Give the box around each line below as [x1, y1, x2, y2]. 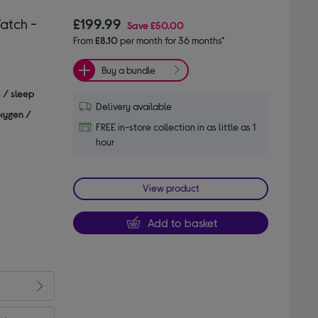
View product [142, 181, 199, 194]
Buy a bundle [102, 64, 156, 77]
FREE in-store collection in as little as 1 [96, 120, 256, 133]
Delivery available [96, 99, 172, 112]
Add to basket [147, 215, 217, 229]
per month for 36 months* [118, 33, 225, 46]
